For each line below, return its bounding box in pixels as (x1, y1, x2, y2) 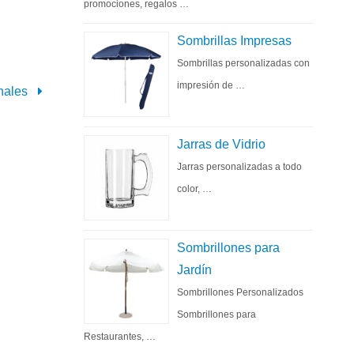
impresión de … (177, 80, 245, 91)
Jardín (177, 263, 212, 277)
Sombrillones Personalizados (177, 287, 303, 298)
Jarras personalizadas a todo (177, 161, 302, 172)
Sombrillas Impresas (177, 34, 292, 47)
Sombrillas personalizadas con (177, 58, 310, 69)
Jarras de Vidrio (177, 137, 265, 151)
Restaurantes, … (84, 331, 156, 342)
